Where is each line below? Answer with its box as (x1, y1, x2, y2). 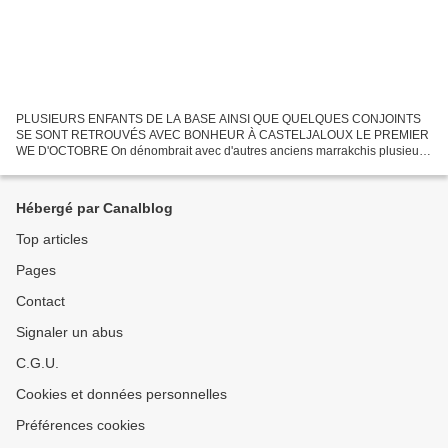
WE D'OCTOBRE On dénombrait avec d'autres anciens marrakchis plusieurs (16, 143, 429, 158)
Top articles (16, 231, 88, 247)
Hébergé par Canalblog (16, 200, 173, 216)
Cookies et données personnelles (16, 386, 227, 402)
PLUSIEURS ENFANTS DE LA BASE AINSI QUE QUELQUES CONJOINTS (16, 111, 421, 126)
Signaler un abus (16, 324, 123, 340)
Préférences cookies (16, 417, 145, 433)
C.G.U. (16, 355, 59, 371)
